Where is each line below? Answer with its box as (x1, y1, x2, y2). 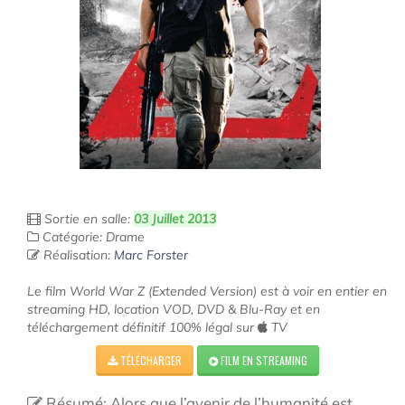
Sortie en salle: (41, 211, 134, 227)
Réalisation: (40, 247, 114, 263)
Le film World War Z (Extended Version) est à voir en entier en (27, 283, 387, 299)
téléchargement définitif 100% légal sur (27, 319, 258, 335)
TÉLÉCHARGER (117, 353, 182, 368)
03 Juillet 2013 (134, 211, 216, 227)
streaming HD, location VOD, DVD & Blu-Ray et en (27, 301, 320, 317)
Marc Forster (114, 247, 188, 263)
